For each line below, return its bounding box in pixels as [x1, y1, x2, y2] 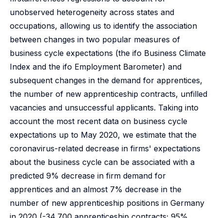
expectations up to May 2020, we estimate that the [10, 130, 197, 140]
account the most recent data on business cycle [10, 116, 187, 126]
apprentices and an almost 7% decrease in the [10, 184, 182, 194]
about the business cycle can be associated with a [10, 157, 195, 167]
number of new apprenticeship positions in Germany [10, 198, 204, 208]
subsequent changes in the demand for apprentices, [10, 75, 202, 85]
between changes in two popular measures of [10, 35, 180, 44]
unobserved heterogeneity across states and [10, 7, 174, 17]
